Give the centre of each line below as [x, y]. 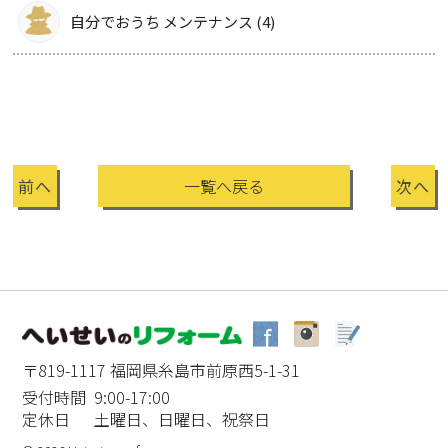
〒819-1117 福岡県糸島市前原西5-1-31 [161, 369]
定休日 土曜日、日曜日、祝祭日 [146, 418]
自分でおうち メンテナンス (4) [173, 21]
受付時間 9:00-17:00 [96, 396]
